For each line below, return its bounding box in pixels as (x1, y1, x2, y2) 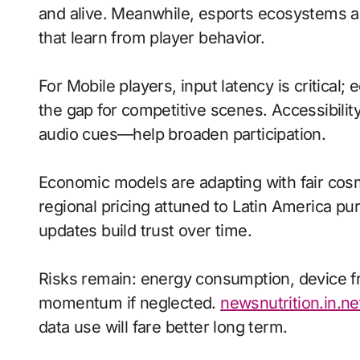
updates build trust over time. (39, 221, 252, 240)
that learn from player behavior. (39, 28, 265, 47)
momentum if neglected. (39, 293, 221, 313)
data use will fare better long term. (39, 317, 288, 337)
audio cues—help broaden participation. (39, 125, 326, 144)
